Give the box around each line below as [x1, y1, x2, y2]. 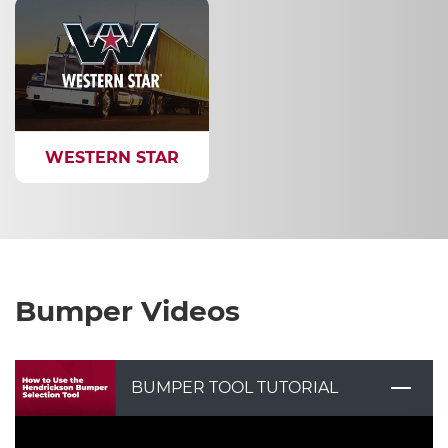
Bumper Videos [15, 293, 240, 328]
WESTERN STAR [45, 147, 179, 167]
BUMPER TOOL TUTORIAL [130, 377, 338, 397]
